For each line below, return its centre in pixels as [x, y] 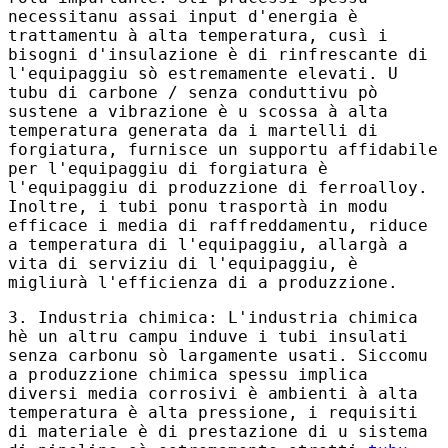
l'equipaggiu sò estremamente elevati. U [203, 73]
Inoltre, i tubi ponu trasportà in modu [198, 206]
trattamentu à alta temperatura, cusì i [198, 35]
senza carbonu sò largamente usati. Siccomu [218, 355]
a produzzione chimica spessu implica [188, 374]
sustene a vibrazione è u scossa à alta [198, 111]
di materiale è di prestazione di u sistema [218, 431]
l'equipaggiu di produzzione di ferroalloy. [218, 187]
